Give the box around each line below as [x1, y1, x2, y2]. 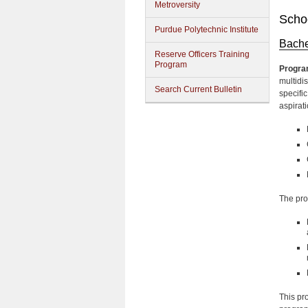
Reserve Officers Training [155, 49, 250, 59]
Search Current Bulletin [155, 85, 242, 94]
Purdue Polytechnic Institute [155, 25, 258, 34]
